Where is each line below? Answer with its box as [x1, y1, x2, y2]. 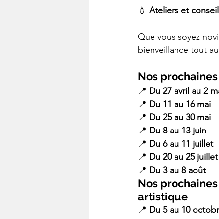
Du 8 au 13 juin [149, 125, 206, 136]
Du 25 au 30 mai [149, 112, 211, 123]
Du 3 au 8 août [149, 165, 206, 175]
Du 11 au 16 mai [149, 99, 211, 109]
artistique [138, 190, 188, 203]
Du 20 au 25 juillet [149, 152, 218, 162]
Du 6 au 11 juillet [149, 138, 213, 149]
